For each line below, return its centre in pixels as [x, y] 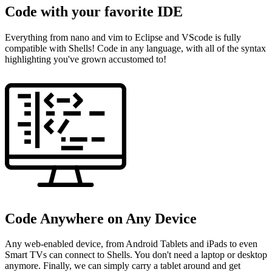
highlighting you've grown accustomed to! [86, 59]
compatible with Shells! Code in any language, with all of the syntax [135, 48]
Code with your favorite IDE [94, 11]
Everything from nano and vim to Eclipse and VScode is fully [123, 37]
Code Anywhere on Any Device [101, 218]
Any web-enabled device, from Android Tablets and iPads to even [131, 244]
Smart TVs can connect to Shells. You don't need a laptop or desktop [136, 255]
